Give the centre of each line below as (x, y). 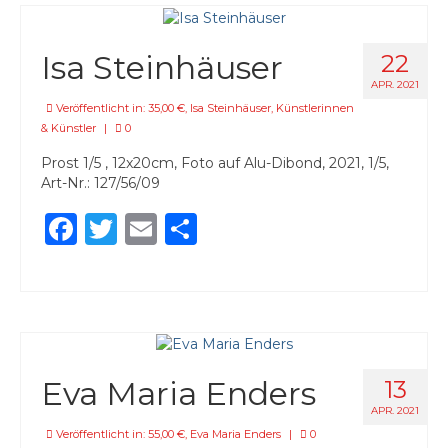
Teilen (244, 228)
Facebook (154, 228)
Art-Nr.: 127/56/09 (100, 182)
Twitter (174, 228)
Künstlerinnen (315, 107)
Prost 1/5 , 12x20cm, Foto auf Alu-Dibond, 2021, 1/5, (215, 162)
